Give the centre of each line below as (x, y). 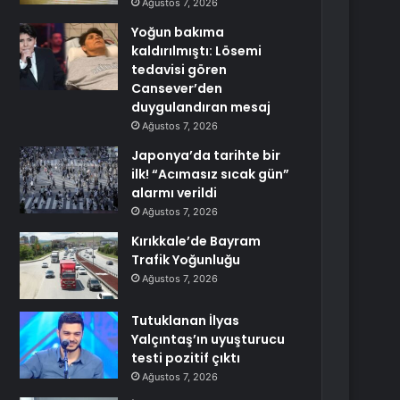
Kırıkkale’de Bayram (196, 241)
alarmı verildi (175, 193)
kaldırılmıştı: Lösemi (197, 51)
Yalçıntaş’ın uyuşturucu (208, 339)
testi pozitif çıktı (186, 358)
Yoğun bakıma (178, 32)
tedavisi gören (179, 70)
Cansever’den (177, 88)
